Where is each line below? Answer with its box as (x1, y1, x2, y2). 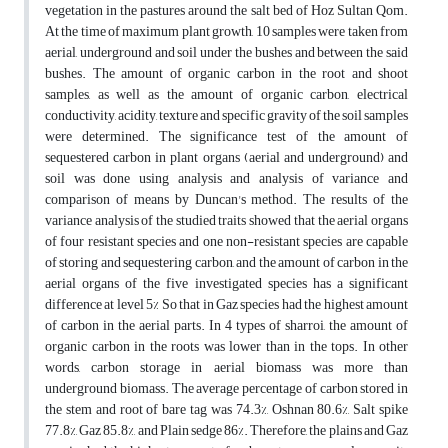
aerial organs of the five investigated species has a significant (45, 270, 408, 298)
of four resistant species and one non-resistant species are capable (45, 228, 408, 256)
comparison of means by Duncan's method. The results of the (45, 186, 408, 214)
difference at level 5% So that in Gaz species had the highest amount (45, 291, 408, 319)
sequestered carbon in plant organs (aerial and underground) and (45, 144, 408, 172)
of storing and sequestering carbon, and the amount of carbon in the (45, 249, 408, 277)
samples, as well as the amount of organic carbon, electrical (45, 81, 408, 109)
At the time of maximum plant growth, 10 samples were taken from (45, 18, 408, 46)
